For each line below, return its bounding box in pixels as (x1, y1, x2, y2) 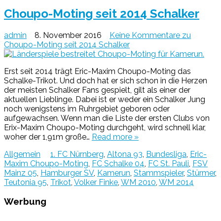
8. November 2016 (35, 30, 102, 40)
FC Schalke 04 (92, 158, 145, 168)
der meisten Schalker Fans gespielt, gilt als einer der (4, 85, 190, 95)
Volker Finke (74, 177, 118, 187)
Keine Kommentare (110, 30, 180, 40)
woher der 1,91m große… (4, 132, 92, 142)
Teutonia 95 (4, 177, 47, 187)
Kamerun (97, 168, 130, 178)
